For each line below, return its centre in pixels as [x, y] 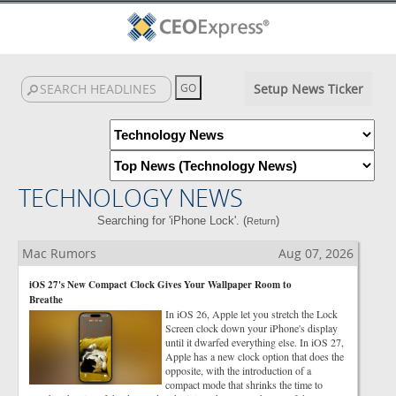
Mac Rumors [59, 253]
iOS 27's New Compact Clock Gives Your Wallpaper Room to [160, 285]
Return [261, 221]
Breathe [46, 300]
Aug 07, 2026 [316, 253]
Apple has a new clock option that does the [255, 356]
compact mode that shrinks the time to [244, 385]
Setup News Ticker [308, 89]
